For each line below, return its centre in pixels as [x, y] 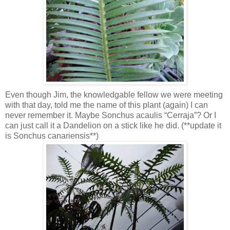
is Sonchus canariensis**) [52, 136]
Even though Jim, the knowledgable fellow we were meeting [114, 94]
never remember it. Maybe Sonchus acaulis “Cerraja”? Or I [111, 115]
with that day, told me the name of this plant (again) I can [107, 105]
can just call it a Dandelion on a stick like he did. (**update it [113, 125]
